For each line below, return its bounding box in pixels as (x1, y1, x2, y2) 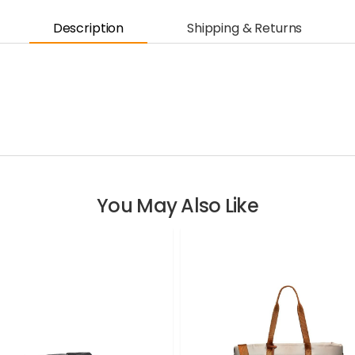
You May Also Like (97, 193, 258, 219)
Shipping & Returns (187, 18, 303, 37)
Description (52, 18, 124, 37)
